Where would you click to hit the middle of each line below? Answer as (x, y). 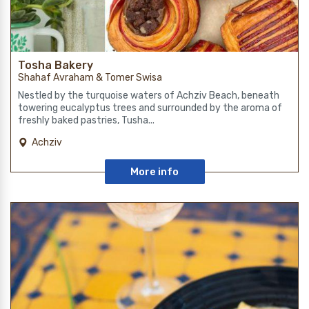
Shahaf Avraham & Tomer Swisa (90, 78)
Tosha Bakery (56, 66)
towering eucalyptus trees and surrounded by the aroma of (150, 108)
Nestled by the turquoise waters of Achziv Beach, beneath (149, 96)
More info (154, 172)
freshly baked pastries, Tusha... (86, 121)
